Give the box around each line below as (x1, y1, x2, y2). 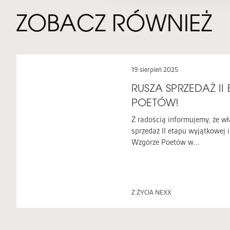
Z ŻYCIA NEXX (131, 188, 171, 196)
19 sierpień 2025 (131, 66, 178, 73)
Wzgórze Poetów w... (131, 138, 200, 147)
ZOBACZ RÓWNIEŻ (16, 9, 212, 36)
